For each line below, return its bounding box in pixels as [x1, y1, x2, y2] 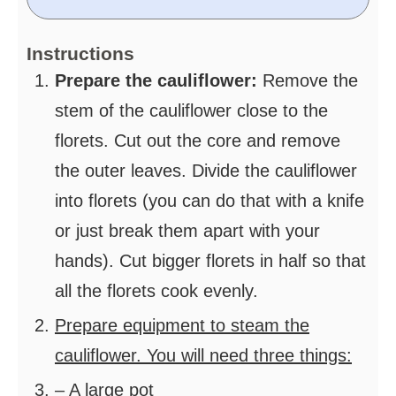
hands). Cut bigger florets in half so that [55, 251, 366, 271]
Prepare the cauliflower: [55, 71, 263, 91]
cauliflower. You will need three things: [55, 346, 352, 366]
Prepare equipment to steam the [55, 316, 309, 336]
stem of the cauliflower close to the [55, 101, 328, 121]
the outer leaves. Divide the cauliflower [55, 161, 357, 181]
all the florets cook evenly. [55, 281, 258, 301]
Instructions [27, 43, 134, 65]
